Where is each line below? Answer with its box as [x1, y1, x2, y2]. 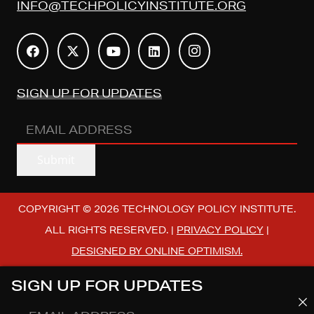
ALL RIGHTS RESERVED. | [45, 223, 177, 236]
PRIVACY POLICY [177, 223, 264, 236]
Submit [36, 151, 75, 168]
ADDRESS [16, 139, 80, 155]
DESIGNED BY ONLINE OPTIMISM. [71, 244, 243, 257]
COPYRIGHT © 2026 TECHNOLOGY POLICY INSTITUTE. [18, 202, 296, 215]
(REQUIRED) [81, 142, 142, 155]
